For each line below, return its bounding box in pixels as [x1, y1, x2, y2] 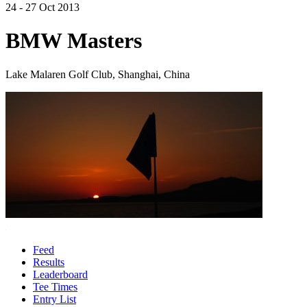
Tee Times [33, 280, 77, 293]
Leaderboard [33, 268, 88, 280]
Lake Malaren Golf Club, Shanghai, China [5, 68, 190, 80]
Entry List [33, 293, 76, 305]
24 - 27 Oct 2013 [5, 1, 79, 13]
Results [33, 256, 64, 268]
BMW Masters [5, 28, 142, 53]
